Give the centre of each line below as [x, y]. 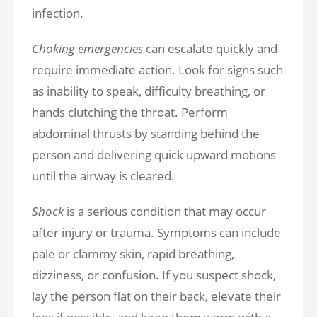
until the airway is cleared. [103, 176]
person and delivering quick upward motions [154, 155]
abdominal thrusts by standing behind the [146, 133]
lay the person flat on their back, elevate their [156, 296]
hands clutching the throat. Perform [130, 112]
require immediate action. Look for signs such [157, 70]
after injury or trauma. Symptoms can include [156, 232]
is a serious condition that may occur [165, 211]
